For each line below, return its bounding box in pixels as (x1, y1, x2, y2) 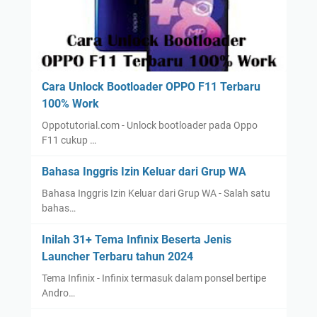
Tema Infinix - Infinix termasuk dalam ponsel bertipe (41, 272, 266, 284)
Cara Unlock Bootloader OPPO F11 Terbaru (41, 79, 260, 93)
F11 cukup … (41, 134, 96, 146)
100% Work (41, 96, 99, 110)
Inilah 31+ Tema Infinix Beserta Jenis (41, 232, 231, 246)
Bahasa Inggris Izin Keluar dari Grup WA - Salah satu (41, 187, 270, 199)
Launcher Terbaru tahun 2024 (41, 249, 193, 263)
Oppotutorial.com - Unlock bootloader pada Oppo (41, 119, 258, 131)
